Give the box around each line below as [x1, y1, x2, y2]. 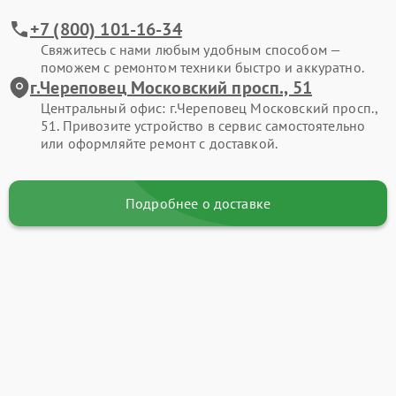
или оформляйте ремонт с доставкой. [41, 133, 278, 152]
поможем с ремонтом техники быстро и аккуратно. [41, 57, 364, 76]
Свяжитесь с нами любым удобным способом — [41, 40, 341, 58]
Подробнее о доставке [126, 194, 270, 212]
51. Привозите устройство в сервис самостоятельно [41, 116, 366, 134]
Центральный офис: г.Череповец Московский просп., [41, 98, 378, 117]
